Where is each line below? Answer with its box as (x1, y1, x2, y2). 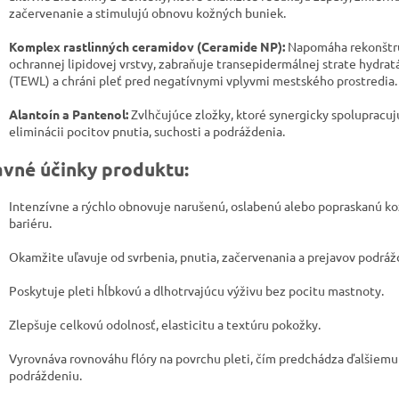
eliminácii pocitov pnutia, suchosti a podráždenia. (9, 123, 285, 140)
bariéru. (9, 215, 52, 232)
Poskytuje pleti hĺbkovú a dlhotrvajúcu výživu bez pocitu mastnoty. (9, 282, 384, 299)
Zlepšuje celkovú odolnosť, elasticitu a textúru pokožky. (9, 316, 321, 333)
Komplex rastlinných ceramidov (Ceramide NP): (9, 38, 285, 55)
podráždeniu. (9, 367, 82, 384)
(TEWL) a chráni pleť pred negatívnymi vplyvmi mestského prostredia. (9, 72, 397, 89)
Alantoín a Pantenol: (9, 106, 128, 123)
